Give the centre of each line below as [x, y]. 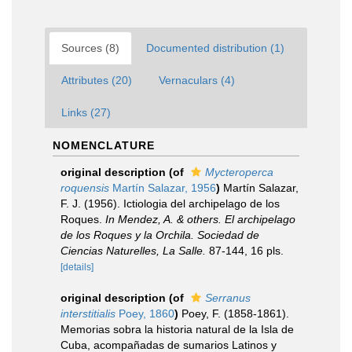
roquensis [85, 188]
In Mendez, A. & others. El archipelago [200, 219]
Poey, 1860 [145, 313]
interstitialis [88, 313]
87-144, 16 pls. [245, 251]
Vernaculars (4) [197, 80]
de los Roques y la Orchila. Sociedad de [160, 235]
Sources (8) [90, 48]
